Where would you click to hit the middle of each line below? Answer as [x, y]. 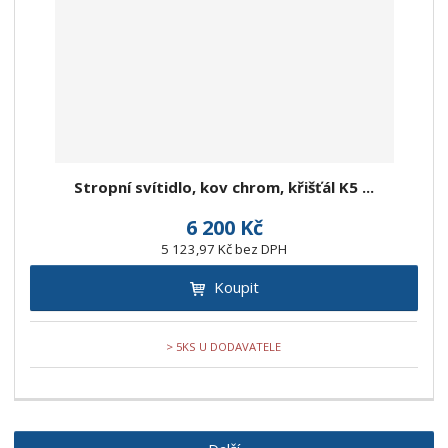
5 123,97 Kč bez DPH [224, 249]
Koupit [236, 287]
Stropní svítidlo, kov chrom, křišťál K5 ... [224, 187]
